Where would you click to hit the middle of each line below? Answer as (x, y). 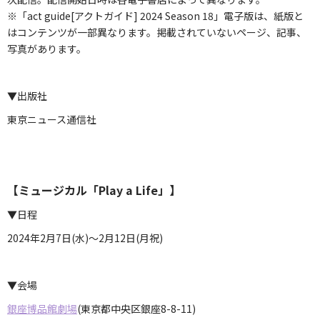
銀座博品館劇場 (42, 308)
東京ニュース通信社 (52, 119)
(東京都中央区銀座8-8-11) (136, 308)
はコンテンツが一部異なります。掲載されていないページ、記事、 (157, 32)
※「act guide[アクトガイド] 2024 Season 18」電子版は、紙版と (155, 15)
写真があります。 (47, 48)
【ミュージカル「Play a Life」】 (94, 190)
